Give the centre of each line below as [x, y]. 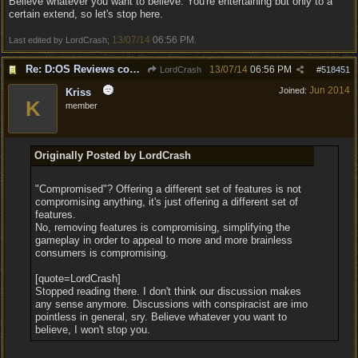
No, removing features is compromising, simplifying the [162, 227]
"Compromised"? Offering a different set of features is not [168, 189]
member [82, 105]
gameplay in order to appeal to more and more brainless [163, 240]
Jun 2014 [330, 90]
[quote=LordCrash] [78, 278]
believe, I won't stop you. [92, 330]
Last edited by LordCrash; [60, 40]
